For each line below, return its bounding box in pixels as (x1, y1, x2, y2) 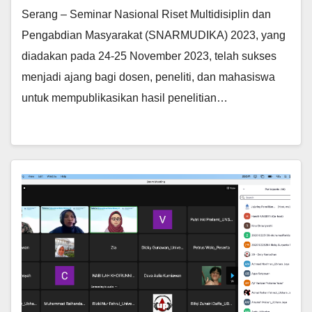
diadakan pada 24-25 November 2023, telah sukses (22, 50, 276, 62)
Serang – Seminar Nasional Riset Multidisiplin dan (22, 8, 271, 20)
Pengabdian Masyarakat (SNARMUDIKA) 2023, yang (22, 29, 286, 41)
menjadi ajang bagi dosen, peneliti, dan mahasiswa (22, 71, 275, 83)
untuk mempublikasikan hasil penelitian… (22, 92, 228, 104)
